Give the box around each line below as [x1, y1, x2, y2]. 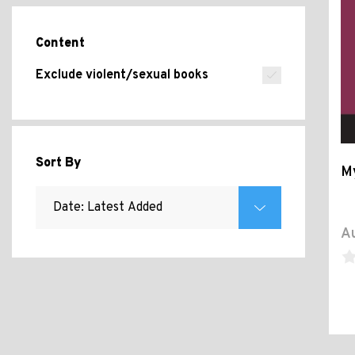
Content [36, 36, 85, 52]
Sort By [36, 155, 82, 171]
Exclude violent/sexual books [36, 67, 208, 83]
